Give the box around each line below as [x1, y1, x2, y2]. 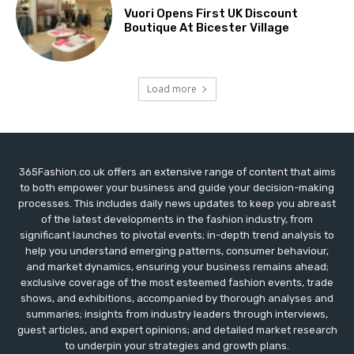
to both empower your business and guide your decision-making [20, 181, 334, 194]
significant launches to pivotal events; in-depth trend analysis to [20, 228, 334, 241]
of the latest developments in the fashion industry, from [41, 213, 313, 225]
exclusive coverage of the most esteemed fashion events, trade [21, 276, 333, 288]
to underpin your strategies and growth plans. [65, 339, 289, 352]
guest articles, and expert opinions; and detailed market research [17, 323, 337, 336]
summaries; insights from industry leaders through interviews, [26, 307, 328, 320]
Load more [146, 81, 197, 96]
